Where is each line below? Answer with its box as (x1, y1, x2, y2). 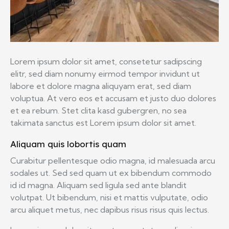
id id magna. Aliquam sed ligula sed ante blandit (10, 179, 187, 190)
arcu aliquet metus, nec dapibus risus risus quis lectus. (10, 204, 209, 215)
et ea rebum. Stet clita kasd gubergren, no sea (10, 105, 187, 116)
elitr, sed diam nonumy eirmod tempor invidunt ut (10, 68, 200, 79)
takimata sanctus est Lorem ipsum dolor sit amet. (10, 117, 196, 128)
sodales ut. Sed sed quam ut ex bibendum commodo (10, 167, 212, 178)
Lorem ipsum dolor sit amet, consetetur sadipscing (10, 56, 202, 66)
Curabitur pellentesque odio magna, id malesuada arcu (10, 155, 215, 166)
